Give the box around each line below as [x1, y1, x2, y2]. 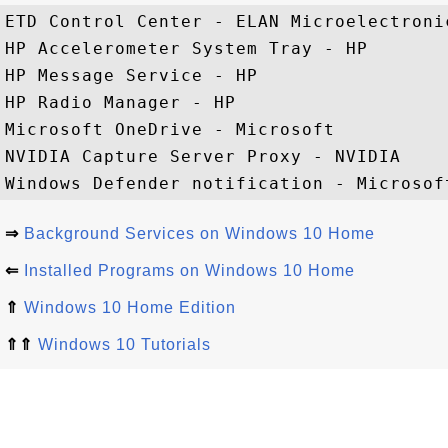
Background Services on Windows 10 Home [24, 225, 375, 242]
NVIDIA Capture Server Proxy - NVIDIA [5, 147, 401, 166]
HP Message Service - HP [5, 66, 258, 85]
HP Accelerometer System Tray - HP [5, 39, 368, 58]
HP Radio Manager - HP [5, 93, 236, 112]
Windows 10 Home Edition [24, 299, 236, 316]
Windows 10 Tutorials [38, 336, 211, 353]
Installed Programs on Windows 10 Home [24, 262, 355, 279]
